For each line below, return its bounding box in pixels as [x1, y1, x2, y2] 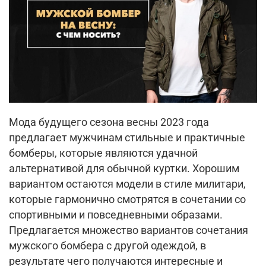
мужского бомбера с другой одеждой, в [9, 240, 206, 252]
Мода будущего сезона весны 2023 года [9, 116, 209, 129]
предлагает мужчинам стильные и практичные [9, 132, 245, 144]
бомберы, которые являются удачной [9, 147, 198, 160]
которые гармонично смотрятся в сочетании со [9, 194, 246, 206]
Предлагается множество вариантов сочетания [9, 224, 248, 237]
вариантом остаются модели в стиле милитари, [9, 178, 246, 191]
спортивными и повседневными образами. [9, 209, 223, 221]
